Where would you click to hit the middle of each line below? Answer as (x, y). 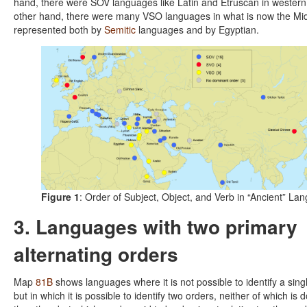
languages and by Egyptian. (197, 30)
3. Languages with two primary (156, 226)
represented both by (59, 30)
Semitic (120, 30)
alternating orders (96, 254)
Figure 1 (60, 196)
